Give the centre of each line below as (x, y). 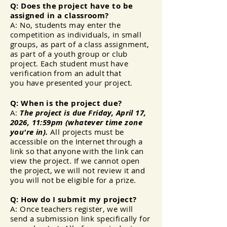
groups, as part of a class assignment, (80, 44)
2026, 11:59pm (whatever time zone (76, 122)
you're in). (30, 132)
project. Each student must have (69, 63)
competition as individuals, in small (76, 34)
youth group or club (91, 54)
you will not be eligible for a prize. (73, 180)
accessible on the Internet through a (77, 141)
